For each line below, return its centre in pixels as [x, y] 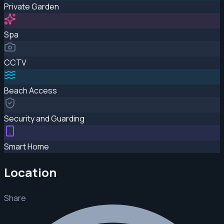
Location [30, 172]
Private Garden [31, 7]
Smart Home [26, 147]
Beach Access [30, 91]
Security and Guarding [44, 119]
